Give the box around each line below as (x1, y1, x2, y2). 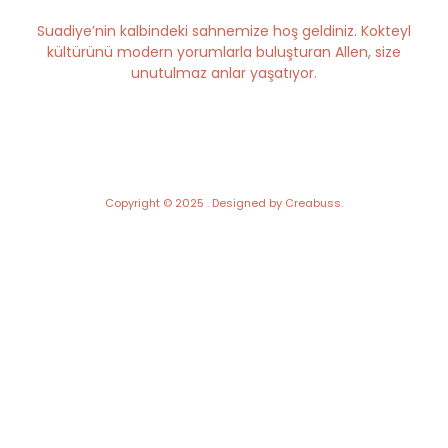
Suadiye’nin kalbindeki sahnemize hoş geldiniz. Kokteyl (37, 20, 411, 41)
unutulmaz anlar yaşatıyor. (131, 62, 317, 83)
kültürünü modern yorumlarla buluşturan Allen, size (47, 41, 401, 62)
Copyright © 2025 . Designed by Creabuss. (105, 194, 343, 211)
